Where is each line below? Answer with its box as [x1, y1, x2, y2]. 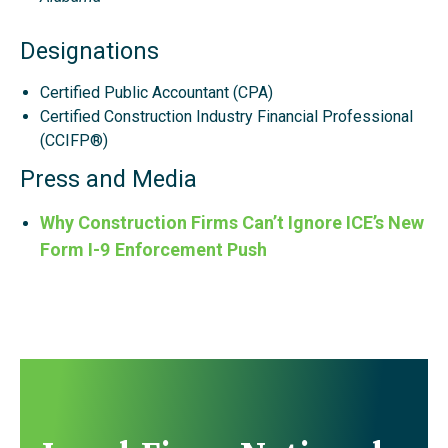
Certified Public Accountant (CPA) [40, 83, 273, 103]
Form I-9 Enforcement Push [40, 239, 267, 261]
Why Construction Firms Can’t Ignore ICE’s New [40, 212, 424, 234]
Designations [20, 37, 159, 66]
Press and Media [20, 165, 197, 194]
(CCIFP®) [40, 131, 108, 151]
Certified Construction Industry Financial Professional [40, 107, 413, 127]
